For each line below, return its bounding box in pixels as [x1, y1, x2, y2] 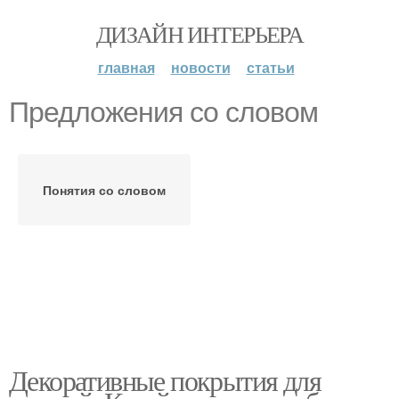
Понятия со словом [43, 181, 166, 199]
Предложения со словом [9, 96, 318, 128]
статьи [246, 57, 295, 77]
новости [170, 57, 231, 77]
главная [97, 57, 155, 77]
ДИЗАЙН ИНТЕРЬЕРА [95, 19, 304, 49]
